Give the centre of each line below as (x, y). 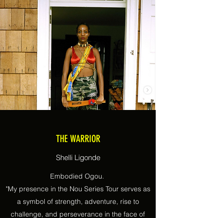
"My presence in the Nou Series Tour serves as (78, 189)
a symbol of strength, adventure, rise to (78, 201)
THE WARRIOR (78, 139)
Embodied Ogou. (78, 176)
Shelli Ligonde (78, 157)
